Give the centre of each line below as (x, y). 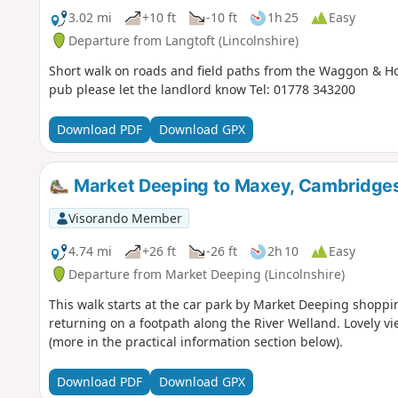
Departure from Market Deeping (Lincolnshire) (206, 274)
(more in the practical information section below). (195, 341)
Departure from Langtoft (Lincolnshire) (183, 40)
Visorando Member (125, 218)
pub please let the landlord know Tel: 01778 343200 (202, 89)
